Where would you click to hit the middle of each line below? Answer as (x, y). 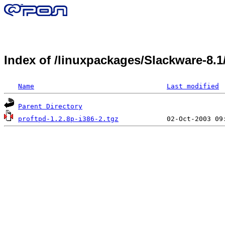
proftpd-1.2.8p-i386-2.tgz (68, 119)
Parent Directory (50, 106)
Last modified (193, 86)
